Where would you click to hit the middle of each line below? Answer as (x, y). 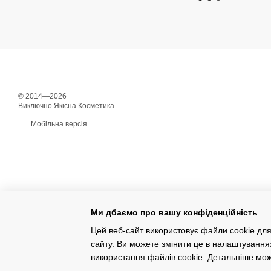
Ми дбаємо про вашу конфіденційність (174, 212)
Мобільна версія (58, 124)
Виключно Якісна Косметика (66, 106)
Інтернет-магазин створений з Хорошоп (79, 253)
